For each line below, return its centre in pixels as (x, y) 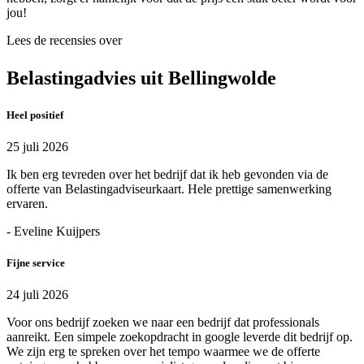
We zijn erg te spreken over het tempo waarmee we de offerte (163, 352)
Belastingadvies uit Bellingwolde (141, 78)
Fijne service (36, 263)
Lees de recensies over (64, 40)
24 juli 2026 (37, 295)
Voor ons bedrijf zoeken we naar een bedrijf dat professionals (163, 323)
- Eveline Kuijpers (53, 232)
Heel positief (35, 115)
